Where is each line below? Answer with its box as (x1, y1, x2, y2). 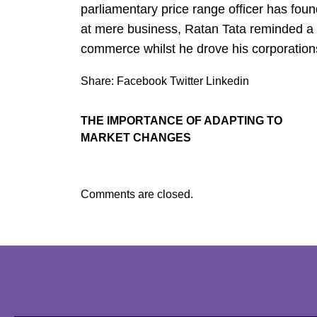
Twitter (170, 75, 203, 88)
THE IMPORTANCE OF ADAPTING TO (81, 115, 282, 127)
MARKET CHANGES (81, 132, 191, 144)
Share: (81, 75, 114, 88)
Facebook (117, 75, 167, 88)
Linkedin (206, 75, 249, 88)
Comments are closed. (81, 188, 193, 201)
